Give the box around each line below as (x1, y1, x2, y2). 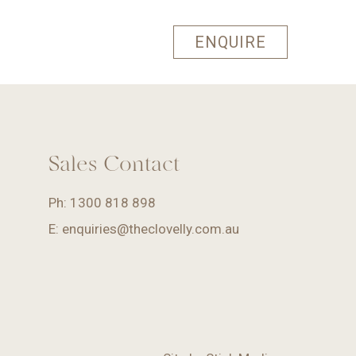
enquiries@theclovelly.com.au (62, 221, 239, 237)
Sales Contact (48, 149, 180, 176)
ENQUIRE (194, 32, 266, 52)
